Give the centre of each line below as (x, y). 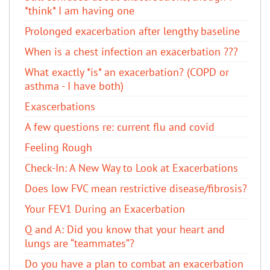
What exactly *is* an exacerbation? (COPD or (127, 72)
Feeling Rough (58, 147)
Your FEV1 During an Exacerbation (105, 209)
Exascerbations (60, 106)
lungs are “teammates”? (80, 243)
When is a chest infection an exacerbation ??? (131, 51)
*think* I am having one (80, 10)
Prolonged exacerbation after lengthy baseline (132, 31)
